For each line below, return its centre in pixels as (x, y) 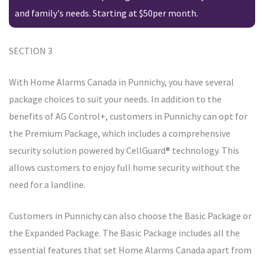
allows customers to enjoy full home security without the (124, 168)
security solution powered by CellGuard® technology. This (124, 151)
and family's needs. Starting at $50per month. (106, 13)
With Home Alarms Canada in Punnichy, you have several (121, 82)
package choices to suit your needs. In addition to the (115, 99)
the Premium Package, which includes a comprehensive (120, 133)
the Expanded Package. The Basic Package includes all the (124, 233)
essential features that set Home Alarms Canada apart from (130, 250)
